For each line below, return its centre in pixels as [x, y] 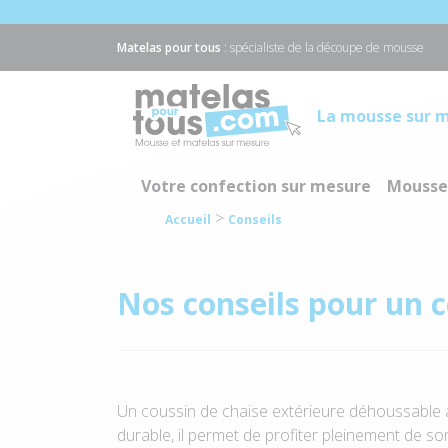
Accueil [187, 219]
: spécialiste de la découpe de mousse [322, 47]
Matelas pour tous [169, 47]
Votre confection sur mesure [256, 185]
